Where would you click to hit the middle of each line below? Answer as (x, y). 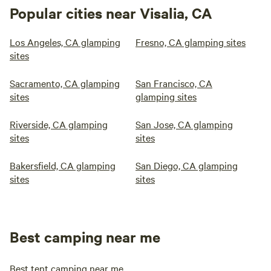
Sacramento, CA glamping (65, 83)
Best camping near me (85, 237)
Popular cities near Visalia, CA (111, 13)
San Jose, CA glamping (184, 124)
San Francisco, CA (174, 83)
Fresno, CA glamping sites (191, 42)
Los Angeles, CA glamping (65, 42)
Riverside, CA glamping (59, 124)
